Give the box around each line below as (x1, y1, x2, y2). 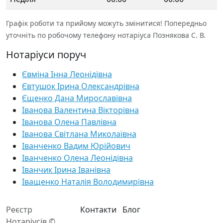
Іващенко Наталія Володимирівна (22, 176, 154, 187)
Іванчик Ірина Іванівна (22, 164, 111, 175)
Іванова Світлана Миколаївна (22, 128, 136, 139)
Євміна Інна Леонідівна (22, 69, 112, 80)
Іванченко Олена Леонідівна (22, 152, 133, 163)
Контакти (80, 204, 117, 215)
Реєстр (6, 204, 32, 215)
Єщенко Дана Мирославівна (22, 93, 132, 104)
